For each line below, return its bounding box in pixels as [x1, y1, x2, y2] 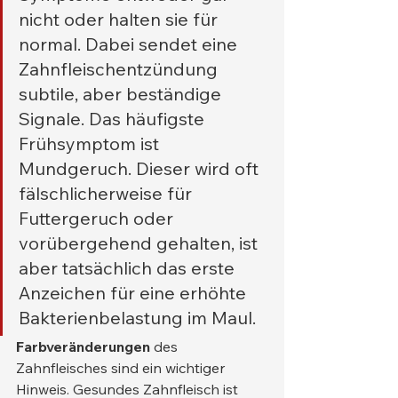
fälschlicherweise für [19, 182, 196, 205]
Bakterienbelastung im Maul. [19, 306, 256, 330]
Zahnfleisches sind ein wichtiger [16, 359, 228, 378]
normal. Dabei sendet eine [19, 33, 242, 56]
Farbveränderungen [16, 338, 150, 356]
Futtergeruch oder [19, 207, 178, 230]
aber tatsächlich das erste [19, 257, 239, 280]
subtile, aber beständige [19, 83, 226, 106]
